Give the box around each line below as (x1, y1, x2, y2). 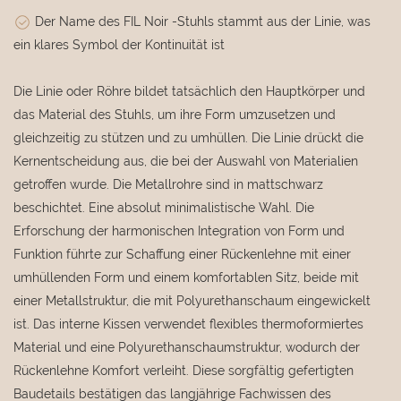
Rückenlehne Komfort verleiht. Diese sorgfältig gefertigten (13, 363, 354, 378)
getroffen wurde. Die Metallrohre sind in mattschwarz (13, 176, 323, 192)
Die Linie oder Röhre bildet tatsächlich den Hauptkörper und (13, 83, 365, 98)
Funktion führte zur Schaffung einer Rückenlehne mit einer (13, 246, 351, 261)
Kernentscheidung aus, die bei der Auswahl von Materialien (13, 153, 358, 168)
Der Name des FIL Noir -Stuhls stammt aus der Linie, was (31, 13, 371, 29)
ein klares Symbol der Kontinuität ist (13, 37, 228, 52)
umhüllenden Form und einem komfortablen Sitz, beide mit (13, 269, 359, 285)
